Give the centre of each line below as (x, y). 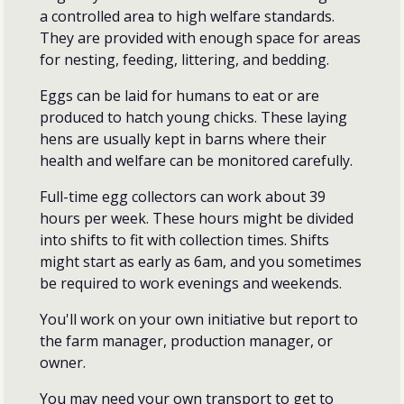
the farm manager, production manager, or (186, 340)
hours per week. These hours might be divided (197, 218)
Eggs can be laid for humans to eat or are (179, 95)
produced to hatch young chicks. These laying (193, 117)
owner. (64, 362)
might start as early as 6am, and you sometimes (201, 261)
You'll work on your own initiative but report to (199, 319)
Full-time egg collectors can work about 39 (183, 196)
